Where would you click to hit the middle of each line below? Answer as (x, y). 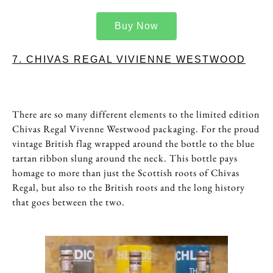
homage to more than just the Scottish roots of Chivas (126, 173)
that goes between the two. (69, 202)
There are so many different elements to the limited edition (136, 114)
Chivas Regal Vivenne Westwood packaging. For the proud (136, 129)
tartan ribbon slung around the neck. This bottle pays (125, 158)
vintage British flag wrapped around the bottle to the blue (133, 144)
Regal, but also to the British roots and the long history (129, 187)
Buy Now (136, 26)
